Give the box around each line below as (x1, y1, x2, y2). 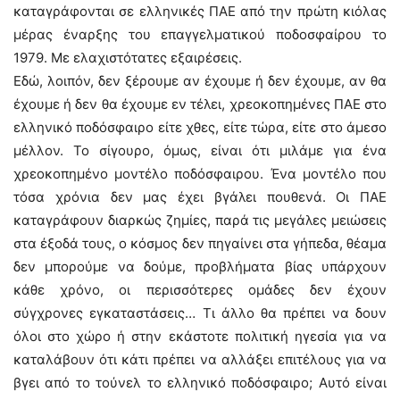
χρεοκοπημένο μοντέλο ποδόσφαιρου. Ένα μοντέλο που (13, 165, 387, 182)
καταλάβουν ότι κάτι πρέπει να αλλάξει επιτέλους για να (13, 351, 387, 368)
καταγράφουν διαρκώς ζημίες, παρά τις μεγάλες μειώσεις (13, 212, 387, 229)
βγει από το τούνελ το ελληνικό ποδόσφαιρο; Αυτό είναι (13, 374, 387, 391)
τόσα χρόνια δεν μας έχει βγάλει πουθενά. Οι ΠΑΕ (13, 188, 387, 205)
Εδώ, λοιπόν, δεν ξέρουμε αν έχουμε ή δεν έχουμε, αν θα (13, 72, 387, 89)
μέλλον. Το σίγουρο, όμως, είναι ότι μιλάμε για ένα (13, 142, 387, 159)
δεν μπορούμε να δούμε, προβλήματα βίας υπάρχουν (13, 258, 387, 275)
